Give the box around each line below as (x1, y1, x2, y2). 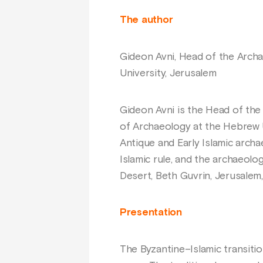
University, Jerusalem (120, 68, 217, 79)
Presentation (120, 207, 182, 218)
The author (120, 15, 173, 26)
